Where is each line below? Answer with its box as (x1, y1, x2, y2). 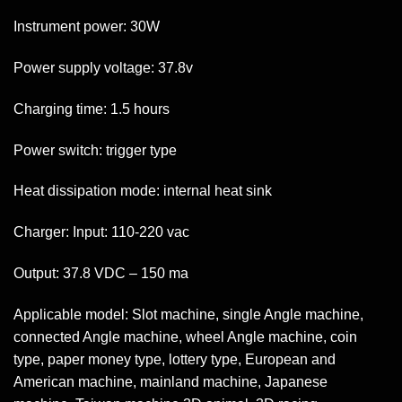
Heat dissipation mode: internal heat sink (13, 183, 272, 199)
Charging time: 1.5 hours (13, 100, 170, 117)
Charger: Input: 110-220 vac (13, 224, 189, 240)
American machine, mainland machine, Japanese (13, 373, 328, 389)
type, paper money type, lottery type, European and (13, 351, 336, 367)
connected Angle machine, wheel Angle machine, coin (13, 328, 357, 345)
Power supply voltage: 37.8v (13, 60, 193, 76)
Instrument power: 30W (13, 19, 160, 35)
